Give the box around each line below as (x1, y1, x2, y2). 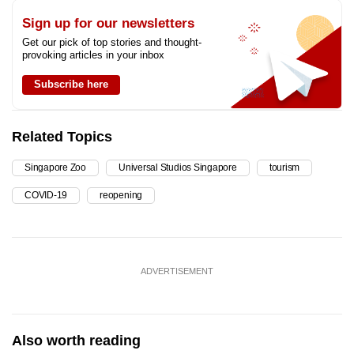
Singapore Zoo (24, 161, 87, 173)
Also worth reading (12, 332, 141, 348)
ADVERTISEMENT (141, 265, 213, 276)
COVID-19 (24, 189, 68, 201)
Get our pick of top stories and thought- (22, 36, 201, 48)
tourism (269, 161, 300, 173)
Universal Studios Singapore (119, 161, 237, 173)
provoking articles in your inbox (22, 48, 164, 61)
